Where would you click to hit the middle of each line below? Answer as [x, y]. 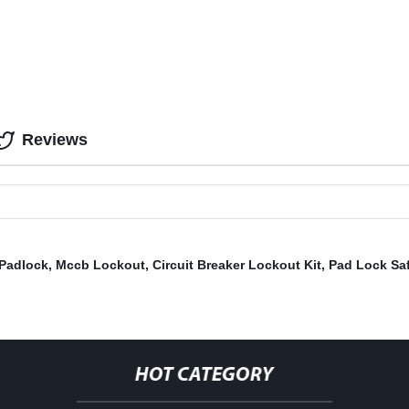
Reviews [55, 140]
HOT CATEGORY [204, 376]
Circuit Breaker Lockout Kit [237, 265]
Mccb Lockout [100, 265]
